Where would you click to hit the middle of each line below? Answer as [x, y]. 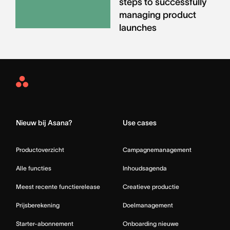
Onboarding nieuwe [151, 223]
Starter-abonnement [45, 223]
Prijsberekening [38, 205]
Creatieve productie [151, 186]
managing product [157, 15]
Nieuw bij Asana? [44, 122]
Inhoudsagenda [145, 168]
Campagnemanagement [157, 149]
